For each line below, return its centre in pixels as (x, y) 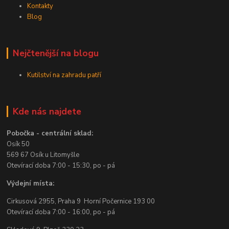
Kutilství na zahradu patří (64, 75)
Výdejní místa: (32, 183)
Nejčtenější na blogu (55, 53)
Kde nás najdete (47, 111)
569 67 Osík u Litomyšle (43, 155)
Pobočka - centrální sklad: (50, 133)
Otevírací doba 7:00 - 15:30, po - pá (61, 165)
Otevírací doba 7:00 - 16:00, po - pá (61, 212)
